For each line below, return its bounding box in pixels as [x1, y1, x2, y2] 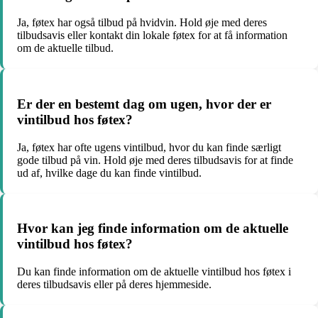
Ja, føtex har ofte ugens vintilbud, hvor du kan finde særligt [17, 141, 281, 153]
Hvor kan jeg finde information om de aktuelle [17, 221, 288, 236]
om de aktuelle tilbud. [17, 42, 114, 55]
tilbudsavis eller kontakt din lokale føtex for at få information [17, 29, 287, 42]
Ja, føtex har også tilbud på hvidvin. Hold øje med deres [17, 16, 267, 29]
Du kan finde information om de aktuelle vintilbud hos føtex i [17, 265, 291, 278]
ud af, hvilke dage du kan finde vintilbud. [17, 166, 202, 179]
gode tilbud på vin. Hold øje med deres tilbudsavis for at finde [17, 153, 293, 166]
